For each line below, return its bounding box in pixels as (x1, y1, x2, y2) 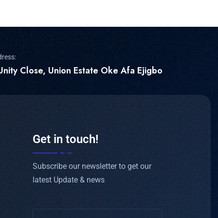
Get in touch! (33, 132, 99, 146)
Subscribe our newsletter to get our (33, 162, 152, 171)
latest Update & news (33, 175, 105, 185)
